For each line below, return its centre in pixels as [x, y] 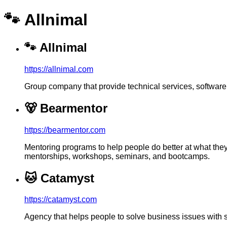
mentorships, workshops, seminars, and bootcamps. [117, 156]
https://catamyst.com [61, 200]
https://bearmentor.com [65, 130]
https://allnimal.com [59, 69]
